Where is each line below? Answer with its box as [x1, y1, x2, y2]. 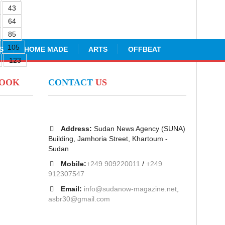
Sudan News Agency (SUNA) [91, 125, 185, 133]
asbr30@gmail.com [48, 195, 110, 203]
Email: [60, 185, 84, 193]
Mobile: [60, 160, 86, 168]
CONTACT [48, 77, 95, 87]
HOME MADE [24, 45, 68, 53]
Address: [60, 125, 92, 133]
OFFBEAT [128, 45, 161, 53]
